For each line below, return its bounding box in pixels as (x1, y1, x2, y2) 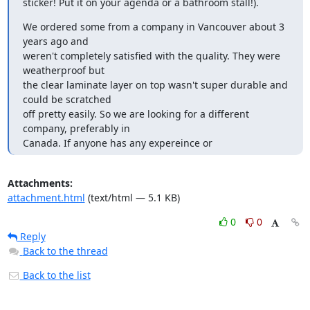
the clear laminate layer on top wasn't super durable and (22, 77, 288, 91)
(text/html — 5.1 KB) (84, 190, 180, 204)
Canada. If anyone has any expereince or (22, 136, 212, 149)
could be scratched (22, 92, 111, 106)
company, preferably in (22, 121, 130, 135)
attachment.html (7, 190, 85, 204)
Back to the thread (22, 244, 108, 257)
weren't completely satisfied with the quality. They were (22, 48, 280, 62)
